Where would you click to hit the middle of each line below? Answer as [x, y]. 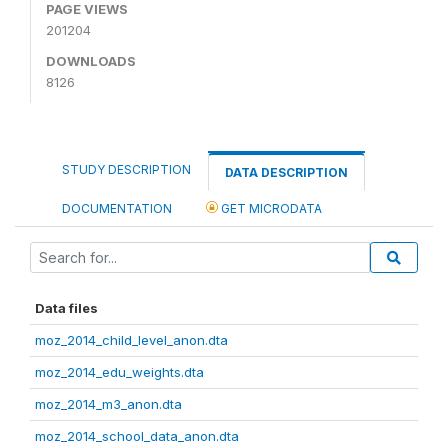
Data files [66, 308]
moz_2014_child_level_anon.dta [131, 340]
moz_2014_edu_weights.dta [119, 372]
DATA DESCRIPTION [286, 173]
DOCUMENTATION [117, 209]
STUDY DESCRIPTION [126, 170]
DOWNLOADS [91, 61]
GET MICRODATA [270, 209]
